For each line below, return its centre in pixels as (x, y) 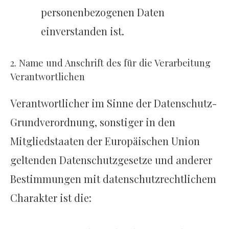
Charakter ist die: (51, 198)
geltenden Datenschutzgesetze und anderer (111, 160)
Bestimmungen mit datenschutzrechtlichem (113, 179)
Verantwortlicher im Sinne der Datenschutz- (113, 103)
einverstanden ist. (83, 31)
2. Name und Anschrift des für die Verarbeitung (110, 63)
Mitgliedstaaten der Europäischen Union (105, 141)
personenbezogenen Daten (103, 12)
